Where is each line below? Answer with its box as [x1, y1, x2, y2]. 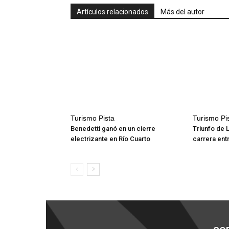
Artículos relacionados [77, 8, 148, 16]
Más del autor [161, 8, 204, 16]
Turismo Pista [71, 114, 114, 122]
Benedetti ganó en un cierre [71, 125, 155, 132]
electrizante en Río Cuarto [71, 135, 150, 143]
